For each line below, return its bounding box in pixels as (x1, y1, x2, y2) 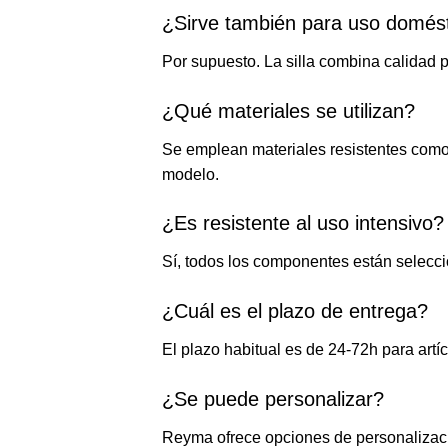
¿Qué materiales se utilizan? (162, 99, 415, 122)
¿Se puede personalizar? (162, 388, 384, 411)
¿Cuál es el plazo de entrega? (162, 300, 428, 323)
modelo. (162, 165, 219, 183)
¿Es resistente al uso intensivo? (162, 212, 444, 235)
